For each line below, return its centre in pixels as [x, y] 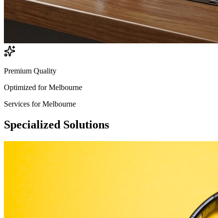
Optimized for [26, 87]
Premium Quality [30, 71]
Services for [23, 104]
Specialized [34, 124]
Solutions [86, 124]
